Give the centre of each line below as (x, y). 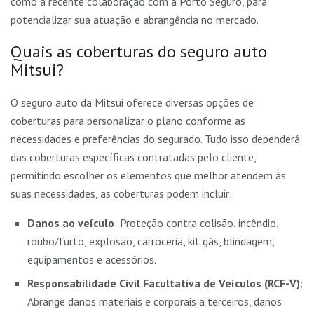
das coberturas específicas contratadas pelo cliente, (133, 157)
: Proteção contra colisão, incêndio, (196, 223)
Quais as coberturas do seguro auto (139, 52)
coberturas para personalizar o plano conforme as (128, 121)
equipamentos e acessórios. (92, 260)
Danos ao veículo (71, 223)
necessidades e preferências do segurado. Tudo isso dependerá (155, 139)
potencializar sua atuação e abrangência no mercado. (135, 20)
